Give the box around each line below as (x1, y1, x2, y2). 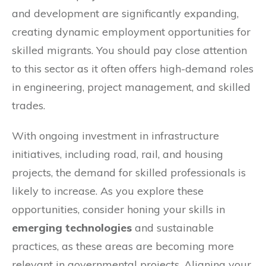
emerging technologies (12, 220, 132, 235)
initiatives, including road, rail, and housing (12, 147, 223, 161)
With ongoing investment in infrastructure (12, 128, 219, 142)
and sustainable (132, 220, 214, 235)
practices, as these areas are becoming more (12, 239, 234, 253)
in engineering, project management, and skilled (12, 80, 251, 94)
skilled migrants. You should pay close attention (12, 43, 247, 57)
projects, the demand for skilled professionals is (12, 165, 246, 179)
